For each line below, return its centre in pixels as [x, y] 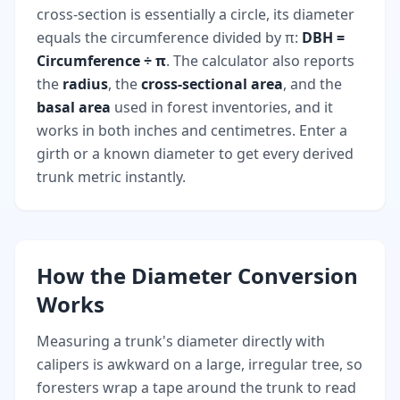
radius [85, 84]
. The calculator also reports [260, 61]
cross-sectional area [212, 84]
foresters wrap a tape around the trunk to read [196, 387]
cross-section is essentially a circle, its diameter [196, 14]
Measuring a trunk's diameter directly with [181, 341]
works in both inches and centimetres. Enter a [192, 130]
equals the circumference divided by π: [169, 37]
